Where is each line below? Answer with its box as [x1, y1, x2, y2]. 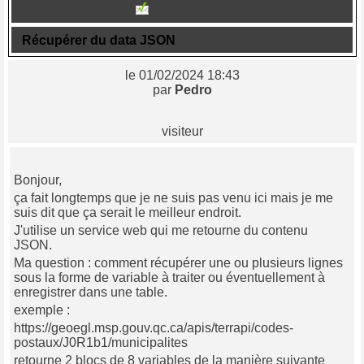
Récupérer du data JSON [22, 33, 175, 48]
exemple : [14, 302, 70, 317]
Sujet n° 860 [155, 3, 228, 18]
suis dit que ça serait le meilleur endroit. [14, 205, 241, 219]
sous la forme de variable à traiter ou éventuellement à [14, 270, 325, 284]
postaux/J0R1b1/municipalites [14, 335, 191, 349]
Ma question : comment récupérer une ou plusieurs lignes [14, 255, 343, 270]
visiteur [161, 123, 203, 138]
